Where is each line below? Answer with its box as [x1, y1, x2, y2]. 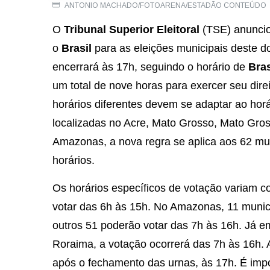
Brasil [61, 42, 95, 55]
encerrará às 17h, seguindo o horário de [52, 61, 248, 74]
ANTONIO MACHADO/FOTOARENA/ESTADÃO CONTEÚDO [63, 1, 266, 10]
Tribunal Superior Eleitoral [64, 24, 199, 36]
